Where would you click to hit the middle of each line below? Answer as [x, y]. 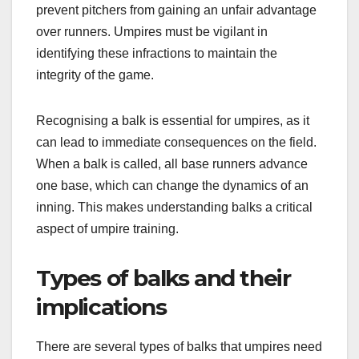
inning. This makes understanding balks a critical [174, 208]
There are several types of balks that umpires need [179, 347]
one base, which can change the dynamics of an [172, 186]
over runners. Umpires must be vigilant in [152, 32]
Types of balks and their [163, 278]
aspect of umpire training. [107, 229]
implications [101, 307]
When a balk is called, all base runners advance [172, 164]
